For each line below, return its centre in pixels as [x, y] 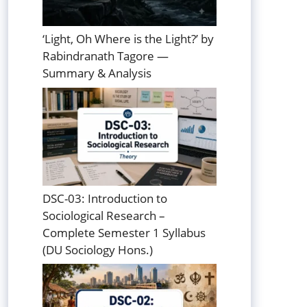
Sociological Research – [104, 215]
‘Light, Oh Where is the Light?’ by [128, 39]
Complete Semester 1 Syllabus [124, 232]
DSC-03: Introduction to [105, 198]
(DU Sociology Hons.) [98, 249]
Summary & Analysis [97, 73]
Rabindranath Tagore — [106, 56]
